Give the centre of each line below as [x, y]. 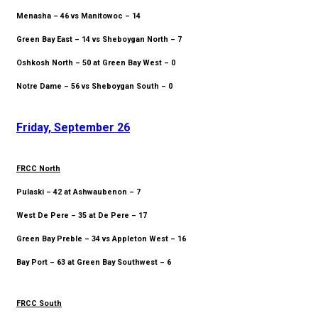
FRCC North [38, 169]
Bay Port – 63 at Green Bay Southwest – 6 [94, 263]
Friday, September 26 [73, 128]
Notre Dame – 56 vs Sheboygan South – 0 [94, 87]
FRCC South [39, 304]
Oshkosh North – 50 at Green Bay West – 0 [96, 63]
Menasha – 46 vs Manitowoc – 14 [78, 16]
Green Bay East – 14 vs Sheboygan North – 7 [99, 40]
